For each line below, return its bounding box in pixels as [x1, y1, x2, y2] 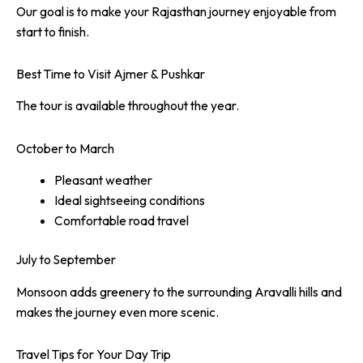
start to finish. [16, 23, 89, 40]
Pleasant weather [53, 172, 152, 189]
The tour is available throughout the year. [16, 97, 239, 114]
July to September [16, 251, 116, 268]
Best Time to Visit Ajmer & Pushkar [16, 65, 205, 82]
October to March [16, 139, 114, 156]
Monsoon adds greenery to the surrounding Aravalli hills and [16, 284, 342, 301]
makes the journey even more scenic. [16, 304, 219, 321]
